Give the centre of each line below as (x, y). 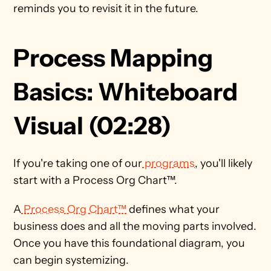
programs (169, 163)
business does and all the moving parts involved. (135, 226)
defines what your (173, 209)
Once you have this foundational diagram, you (129, 243)
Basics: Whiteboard (126, 92)
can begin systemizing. (73, 260)
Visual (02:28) (93, 126)
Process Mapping (113, 58)
